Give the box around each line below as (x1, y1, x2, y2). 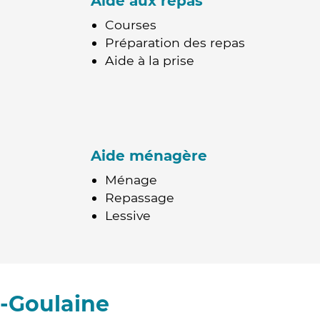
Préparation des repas (105, 35, 245, 50)
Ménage (105, 172, 157, 187)
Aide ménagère (91, 147, 207, 164)
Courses (105, 17, 156, 32)
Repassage (105, 190, 174, 205)
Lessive (105, 208, 151, 223)
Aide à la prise (105, 53, 194, 68)
